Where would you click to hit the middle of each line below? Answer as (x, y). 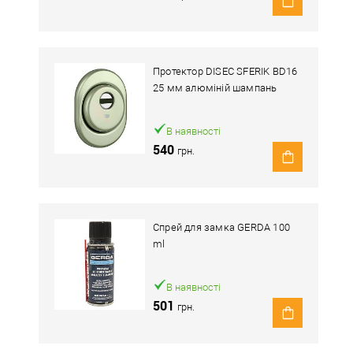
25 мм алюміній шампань (215, 88)
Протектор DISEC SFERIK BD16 (225, 71)
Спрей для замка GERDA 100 (221, 227)
